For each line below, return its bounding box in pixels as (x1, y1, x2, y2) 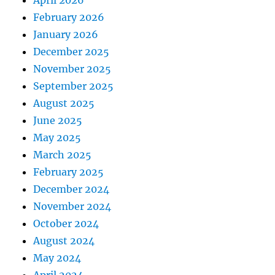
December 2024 (33, 183, 110, 196)
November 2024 (33, 200, 112, 213)
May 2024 (33, 252, 82, 265)
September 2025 (33, 80, 114, 93)
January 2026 (33, 28, 99, 41)
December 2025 (33, 45, 110, 58)
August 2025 (33, 97, 95, 110)
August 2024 (33, 234, 95, 247)
